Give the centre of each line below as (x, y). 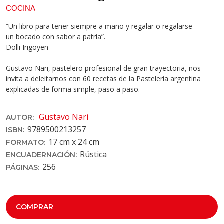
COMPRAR (35, 207)
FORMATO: (26, 142)
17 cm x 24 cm (74, 142)
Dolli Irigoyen (27, 47)
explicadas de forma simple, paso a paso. (73, 89)
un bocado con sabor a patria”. (56, 36)
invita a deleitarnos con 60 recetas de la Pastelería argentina (103, 78)
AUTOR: (21, 117)
